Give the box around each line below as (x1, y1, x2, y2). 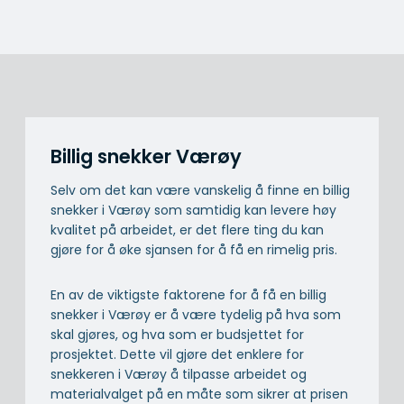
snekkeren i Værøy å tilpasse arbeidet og (50, 364, 307, 383)
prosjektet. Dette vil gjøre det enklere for (50, 344, 304, 363)
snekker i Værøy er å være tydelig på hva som (50, 305, 341, 324)
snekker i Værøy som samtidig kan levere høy (50, 200, 336, 219)
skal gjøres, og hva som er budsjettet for (50, 325, 304, 344)
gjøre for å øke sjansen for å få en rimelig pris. (50, 240, 337, 259)
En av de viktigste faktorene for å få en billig (50, 285, 326, 304)
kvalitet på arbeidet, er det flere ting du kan (50, 220, 324, 239)
